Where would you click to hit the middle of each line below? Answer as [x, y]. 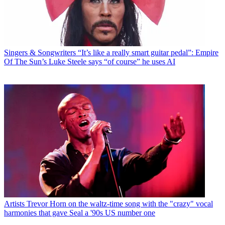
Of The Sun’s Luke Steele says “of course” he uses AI [90, 62]
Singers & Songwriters [40, 53]
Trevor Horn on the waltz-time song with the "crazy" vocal [120, 204]
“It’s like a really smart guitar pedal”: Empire [148, 53]
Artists [14, 204]
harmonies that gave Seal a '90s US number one [80, 213]
